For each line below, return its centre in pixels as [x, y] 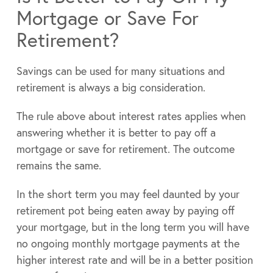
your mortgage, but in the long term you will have [133, 227]
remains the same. [58, 165]
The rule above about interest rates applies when [131, 116]
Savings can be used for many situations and [120, 71]
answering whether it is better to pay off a [116, 133]
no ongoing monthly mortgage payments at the [128, 243]
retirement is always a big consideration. [111, 87]
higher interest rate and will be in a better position [134, 260]
